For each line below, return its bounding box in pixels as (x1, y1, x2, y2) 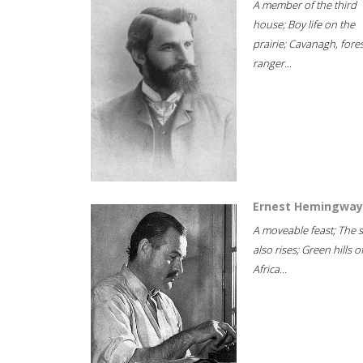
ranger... (253, 56, 292, 70)
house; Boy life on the (253, 17, 355, 32)
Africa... (253, 262, 287, 276)
